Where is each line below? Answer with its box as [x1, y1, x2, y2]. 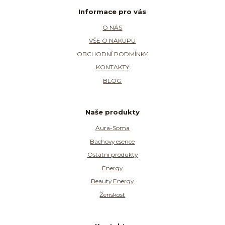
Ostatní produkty [87, 151, 138, 159]
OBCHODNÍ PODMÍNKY [77, 50, 148, 58]
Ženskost [99, 190, 126, 198]
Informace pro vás [78, 7, 147, 16]
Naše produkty [85, 108, 140, 117]
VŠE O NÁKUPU [89, 37, 136, 45]
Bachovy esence [90, 137, 135, 145]
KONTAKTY [95, 63, 129, 71]
